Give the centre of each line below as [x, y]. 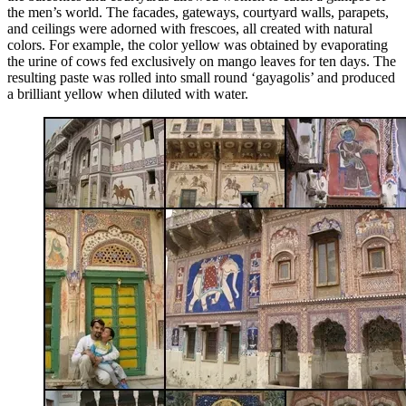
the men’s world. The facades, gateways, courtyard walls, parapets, [198, 12]
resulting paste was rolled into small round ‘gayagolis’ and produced [201, 77]
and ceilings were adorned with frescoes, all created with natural [190, 28]
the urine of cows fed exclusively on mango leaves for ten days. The [202, 61]
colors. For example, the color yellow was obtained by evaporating [198, 44]
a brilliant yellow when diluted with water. [128, 93]
